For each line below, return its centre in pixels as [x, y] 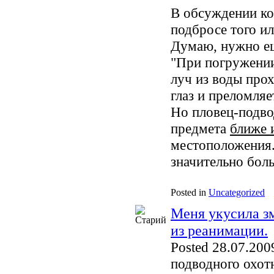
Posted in [188, 192]
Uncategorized [237, 192]
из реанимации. [219, 230]
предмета [200, 128]
